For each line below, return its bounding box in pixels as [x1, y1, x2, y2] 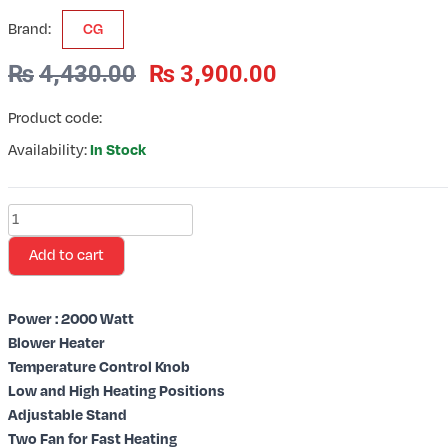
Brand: [8, 19, 54, 40]
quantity [7, 372, 66, 393]
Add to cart [29, 245, 104, 266]
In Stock [90, 140, 146, 161]
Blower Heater [8, 333, 105, 354]
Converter [7, 276, 75, 297]
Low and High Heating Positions [8, 381, 225, 402]
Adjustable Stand [8, 405, 127, 426]
